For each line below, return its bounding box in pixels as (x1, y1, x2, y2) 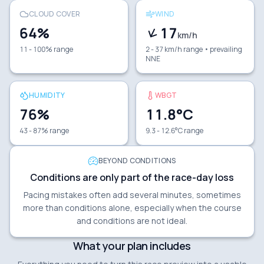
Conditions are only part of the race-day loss (30, 171, 234, 184)
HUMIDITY (29, 90, 65, 100)
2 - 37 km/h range (146, 44, 203, 54)
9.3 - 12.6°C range (146, 126, 203, 136)
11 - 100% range (19, 44, 73, 54)
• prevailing (203, 44, 242, 54)
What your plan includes (73, 239, 191, 253)
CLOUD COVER (29, 9, 81, 19)
